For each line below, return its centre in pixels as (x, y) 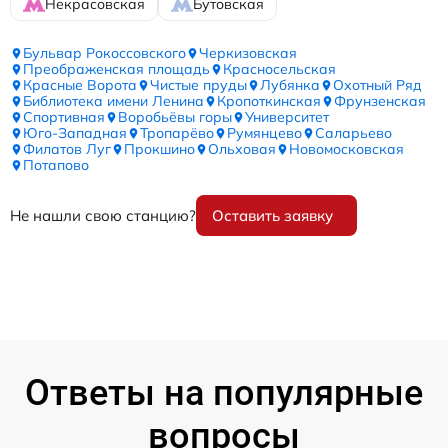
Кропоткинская (269, 101)
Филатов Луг (67, 149)
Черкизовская (248, 53)
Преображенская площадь (116, 69)
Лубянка (290, 85)
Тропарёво (177, 133)
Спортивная (64, 117)
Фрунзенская (380, 101)
